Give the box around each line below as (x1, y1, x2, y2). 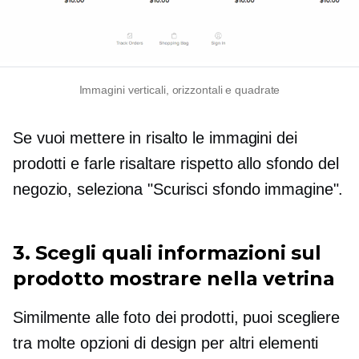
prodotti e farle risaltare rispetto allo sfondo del (13, 155, 339, 173)
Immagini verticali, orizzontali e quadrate (79, 83, 280, 97)
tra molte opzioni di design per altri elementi (13, 334, 319, 353)
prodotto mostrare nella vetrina (13, 267, 335, 291)
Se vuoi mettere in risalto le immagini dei (13, 129, 297, 147)
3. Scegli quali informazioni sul (13, 241, 321, 265)
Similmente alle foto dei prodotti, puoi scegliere (13, 309, 341, 327)
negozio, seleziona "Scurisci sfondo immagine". (13, 180, 344, 199)
